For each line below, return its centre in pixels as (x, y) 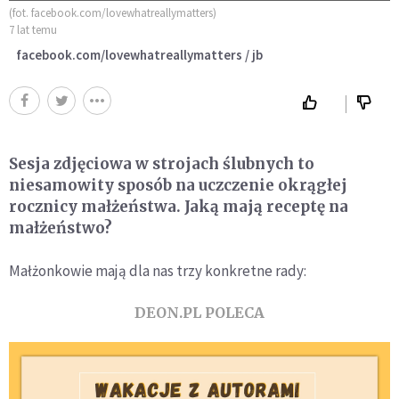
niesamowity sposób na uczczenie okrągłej (178, 186)
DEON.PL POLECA (199, 313)
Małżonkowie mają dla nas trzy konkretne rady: (158, 271)
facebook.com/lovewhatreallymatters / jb (139, 55)
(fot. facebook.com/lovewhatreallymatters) (113, 13)
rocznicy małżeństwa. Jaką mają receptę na (179, 207)
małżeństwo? (61, 228)
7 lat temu (33, 30)
